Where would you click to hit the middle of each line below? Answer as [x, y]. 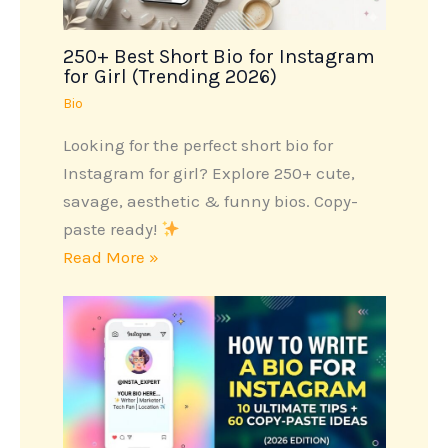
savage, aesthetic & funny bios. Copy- [210, 201]
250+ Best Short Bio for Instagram [218, 57]
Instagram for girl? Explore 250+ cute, [208, 173]
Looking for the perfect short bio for [197, 145]
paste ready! [111, 229]
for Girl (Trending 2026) [169, 77]
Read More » [110, 257]
